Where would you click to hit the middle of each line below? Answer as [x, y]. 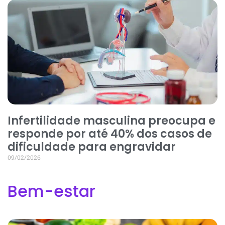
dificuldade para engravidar [92, 147]
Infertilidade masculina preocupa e [111, 121]
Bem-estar [53, 191]
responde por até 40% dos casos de [110, 134]
